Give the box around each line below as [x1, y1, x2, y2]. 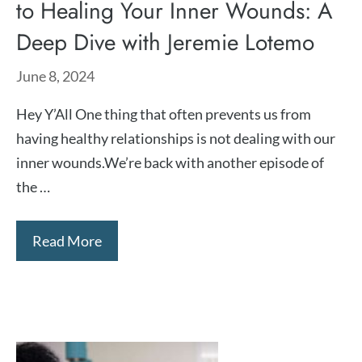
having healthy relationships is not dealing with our [16, 129, 335, 147]
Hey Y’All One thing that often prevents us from [16, 105, 311, 123]
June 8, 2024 [16, 67, 95, 85]
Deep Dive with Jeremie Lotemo [16, 26, 314, 59]
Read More [32, 232, 102, 250]
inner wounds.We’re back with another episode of [16, 154, 324, 171]
